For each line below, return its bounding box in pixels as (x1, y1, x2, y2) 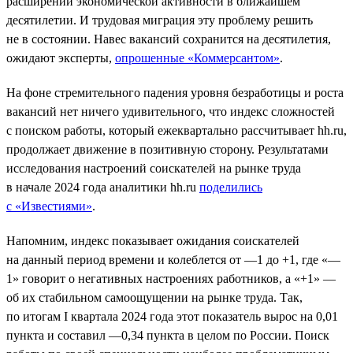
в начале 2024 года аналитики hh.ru (6, 180, 199, 194)
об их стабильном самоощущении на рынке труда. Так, (6, 290, 303, 304)
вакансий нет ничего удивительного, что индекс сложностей (6, 104, 335, 118)
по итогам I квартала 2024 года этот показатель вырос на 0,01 (6, 309, 338, 323)
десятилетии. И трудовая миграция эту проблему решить (6, 13, 313, 27)
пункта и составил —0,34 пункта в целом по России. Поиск (6, 328, 329, 342)
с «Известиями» (6, 199, 92, 213)
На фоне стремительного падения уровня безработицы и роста (6, 85, 344, 99)
